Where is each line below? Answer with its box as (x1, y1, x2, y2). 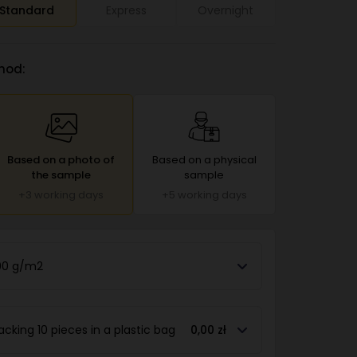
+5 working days (161, 187, 247, 202)
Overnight (198, 2, 254, 18)
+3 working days (18, 187, 104, 202)
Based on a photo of (7, 152, 116, 167)
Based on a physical (151, 152, 257, 167)
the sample (31, 167, 92, 182)
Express (105, 2, 147, 18)
